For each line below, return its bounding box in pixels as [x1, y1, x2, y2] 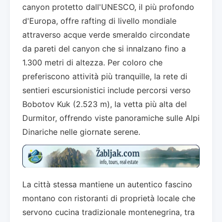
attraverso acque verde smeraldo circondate [22, 30, 190, 40]
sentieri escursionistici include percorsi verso [22, 85, 191, 95]
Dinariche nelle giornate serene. [22, 127, 140, 137]
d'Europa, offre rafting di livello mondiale [22, 16, 176, 26]
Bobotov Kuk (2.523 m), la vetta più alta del [22, 99, 187, 109]
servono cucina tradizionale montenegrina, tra [22, 207, 195, 217]
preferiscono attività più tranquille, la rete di [22, 71, 187, 81]
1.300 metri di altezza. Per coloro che [22, 57, 163, 67]
